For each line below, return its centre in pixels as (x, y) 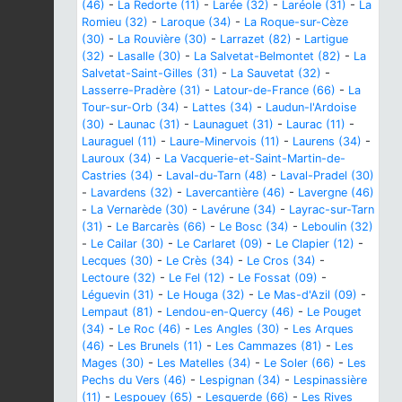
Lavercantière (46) (236, 192)
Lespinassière (330, 380)
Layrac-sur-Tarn (332, 209)
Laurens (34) (327, 141)
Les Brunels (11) (160, 345)
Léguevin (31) (118, 294)
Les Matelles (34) (204, 363)
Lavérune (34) (239, 209)
